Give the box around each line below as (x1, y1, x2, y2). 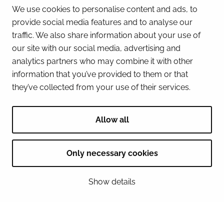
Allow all (95, 115, 129, 124)
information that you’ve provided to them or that (12, 69, 188, 79)
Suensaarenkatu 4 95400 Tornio (30, 77, 163, 88)
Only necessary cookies (66, 148, 158, 158)
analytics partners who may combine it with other (12, 56, 193, 66)
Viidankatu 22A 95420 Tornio (30, 163, 147, 174)
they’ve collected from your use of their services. (12, 82, 190, 92)
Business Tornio (30, 23, 104, 35)
